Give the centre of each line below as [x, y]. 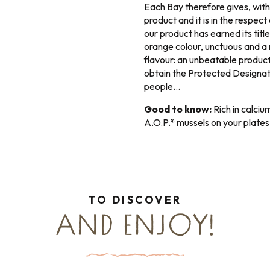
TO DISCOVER [135, 200]
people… [162, 86]
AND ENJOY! [135, 228]
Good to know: [178, 109]
